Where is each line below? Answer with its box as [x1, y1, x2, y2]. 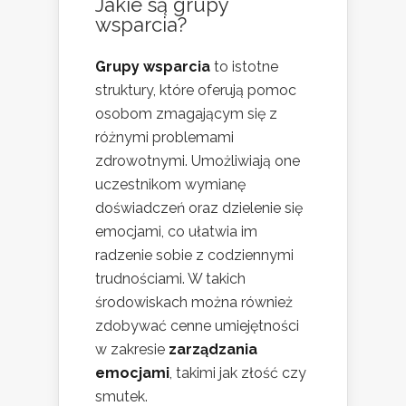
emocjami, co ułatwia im [95, 222, 257, 240]
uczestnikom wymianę [95, 175, 246, 193]
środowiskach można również [95, 293, 293, 311]
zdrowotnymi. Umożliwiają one [95, 151, 300, 169]
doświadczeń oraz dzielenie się [95, 198, 303, 217]
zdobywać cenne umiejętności [95, 316, 299, 334]
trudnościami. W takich [95, 269, 246, 287]
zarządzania [169, 340, 257, 358]
